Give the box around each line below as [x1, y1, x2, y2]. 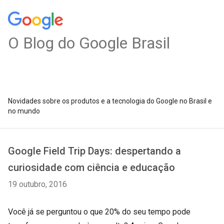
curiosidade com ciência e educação [8, 161, 175, 173]
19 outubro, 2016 [8, 179, 67, 189]
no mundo [8, 107, 40, 115]
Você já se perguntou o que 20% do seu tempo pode [8, 207, 190, 216]
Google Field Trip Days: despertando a [8, 145, 181, 157]
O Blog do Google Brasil [8, 33, 170, 52]
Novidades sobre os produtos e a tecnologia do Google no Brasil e [8, 97, 212, 105]
